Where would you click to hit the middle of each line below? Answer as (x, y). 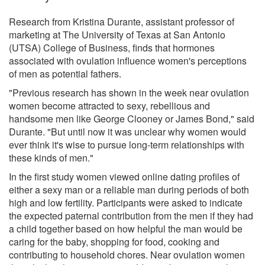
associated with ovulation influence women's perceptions (128, 60)
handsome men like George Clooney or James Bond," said (132, 118)
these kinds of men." (51, 157)
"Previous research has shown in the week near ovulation (129, 92)
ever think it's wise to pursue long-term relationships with (127, 144)
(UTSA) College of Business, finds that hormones (112, 47)
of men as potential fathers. (65, 73)
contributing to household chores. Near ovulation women (127, 254)
